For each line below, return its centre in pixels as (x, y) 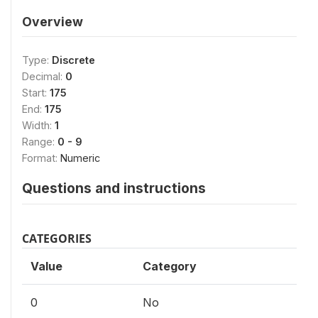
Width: (38, 125)
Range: (40, 142)
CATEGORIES (57, 238)
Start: (36, 93)
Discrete (73, 60)
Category (170, 266)
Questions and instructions (114, 188)
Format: (41, 158)
